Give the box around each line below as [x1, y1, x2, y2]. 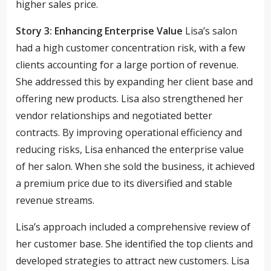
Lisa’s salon [183, 24, 238, 38]
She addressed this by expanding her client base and [16, 75, 253, 88]
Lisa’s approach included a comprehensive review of [16, 220, 251, 233]
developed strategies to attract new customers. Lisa [16, 254, 250, 267]
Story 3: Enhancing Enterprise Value [16, 24, 183, 38]
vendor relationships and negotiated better [16, 109, 213, 122]
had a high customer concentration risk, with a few [16, 41, 246, 54]
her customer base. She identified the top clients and [16, 237, 253, 250]
